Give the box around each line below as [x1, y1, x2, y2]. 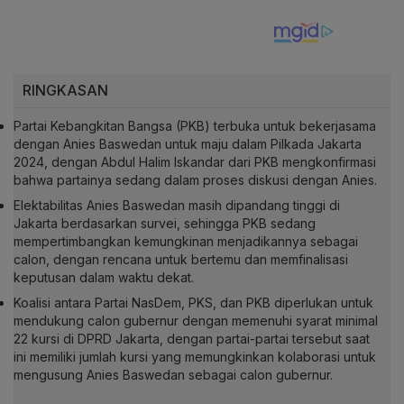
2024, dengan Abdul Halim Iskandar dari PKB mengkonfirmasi [14, 154, 376, 170]
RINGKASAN [23, 81, 108, 100]
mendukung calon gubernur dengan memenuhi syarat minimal [14, 313, 378, 329]
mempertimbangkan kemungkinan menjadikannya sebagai [14, 234, 358, 250]
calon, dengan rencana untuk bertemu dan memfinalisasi [14, 252, 348, 268]
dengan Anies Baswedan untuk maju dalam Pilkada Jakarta [14, 136, 362, 152]
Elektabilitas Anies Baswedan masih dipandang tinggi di [14, 197, 340, 214]
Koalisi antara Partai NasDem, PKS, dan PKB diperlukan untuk [14, 295, 373, 311]
